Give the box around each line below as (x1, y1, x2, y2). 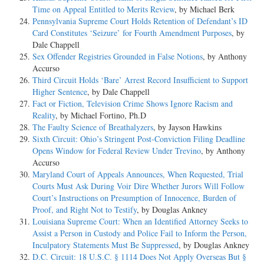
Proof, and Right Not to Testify (32, 203, 137, 215)
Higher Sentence (32, 85, 87, 97)
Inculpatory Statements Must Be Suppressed (32, 239, 179, 250)
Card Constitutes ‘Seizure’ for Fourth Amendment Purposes (32, 27, 232, 38)
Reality (32, 109, 55, 121)
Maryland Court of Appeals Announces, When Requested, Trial (32, 168, 243, 180)
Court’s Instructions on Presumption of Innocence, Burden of (32, 192, 236, 203)
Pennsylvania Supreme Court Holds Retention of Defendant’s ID (32, 15, 247, 27)
